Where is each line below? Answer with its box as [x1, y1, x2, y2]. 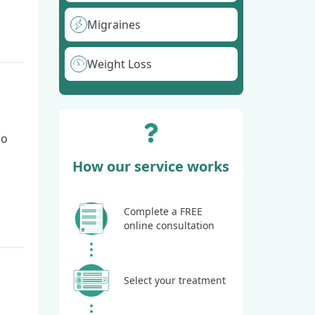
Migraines [86, 16, 141, 32]
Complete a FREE [123, 204, 202, 218]
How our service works [72, 156, 230, 176]
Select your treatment [123, 273, 226, 287]
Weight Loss [86, 56, 152, 72]
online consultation [123, 218, 214, 232]
